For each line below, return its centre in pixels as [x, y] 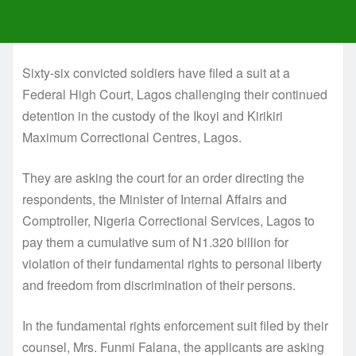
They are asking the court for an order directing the [163, 177]
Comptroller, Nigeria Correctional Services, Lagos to [168, 220]
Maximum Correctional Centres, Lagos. [132, 137]
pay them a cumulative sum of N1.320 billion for [155, 242]
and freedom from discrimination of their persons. [159, 284]
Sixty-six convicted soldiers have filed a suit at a [156, 72]
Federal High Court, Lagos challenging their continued [175, 94]
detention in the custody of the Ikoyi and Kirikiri [153, 115]
